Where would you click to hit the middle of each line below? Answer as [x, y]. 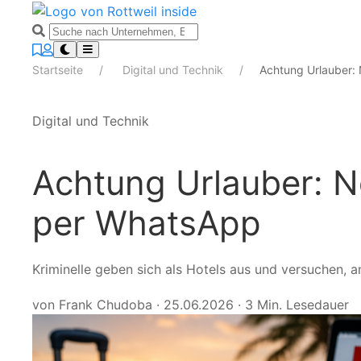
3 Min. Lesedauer [297, 304]
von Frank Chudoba [92, 304]
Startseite [59, 69]
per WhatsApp [147, 222]
